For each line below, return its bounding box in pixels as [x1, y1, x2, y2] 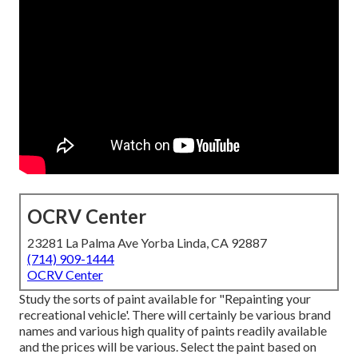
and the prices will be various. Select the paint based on [19, 339, 316, 355]
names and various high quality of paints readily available [19, 323, 327, 339]
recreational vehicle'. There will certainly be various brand [19, 307, 331, 323]
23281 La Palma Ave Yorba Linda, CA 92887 [27, 235, 267, 251]
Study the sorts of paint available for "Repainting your [19, 291, 311, 307]
